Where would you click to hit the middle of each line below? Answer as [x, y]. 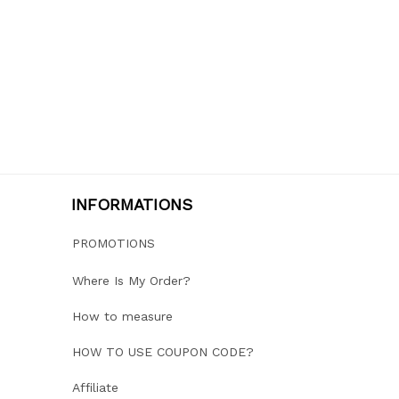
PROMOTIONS [114, 244]
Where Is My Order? [131, 281]
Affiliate [95, 388]
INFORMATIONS [132, 204]
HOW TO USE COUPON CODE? [163, 352]
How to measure [122, 317]
